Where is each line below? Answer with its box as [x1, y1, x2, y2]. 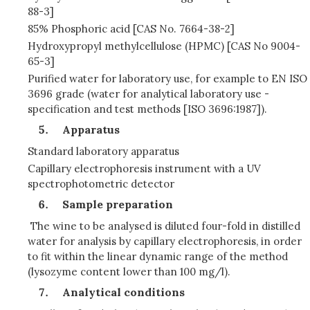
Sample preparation [62, 197, 173, 211]
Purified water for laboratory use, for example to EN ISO [28, 72, 307, 85]
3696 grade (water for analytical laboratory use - [28, 87, 269, 100]
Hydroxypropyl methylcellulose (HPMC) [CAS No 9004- [28, 39, 300, 53]
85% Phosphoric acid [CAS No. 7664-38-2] [28, 22, 235, 35]
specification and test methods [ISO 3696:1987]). [28, 102, 267, 116]
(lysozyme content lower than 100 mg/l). [28, 265, 230, 278]
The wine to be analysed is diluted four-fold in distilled [28, 219, 300, 232]
